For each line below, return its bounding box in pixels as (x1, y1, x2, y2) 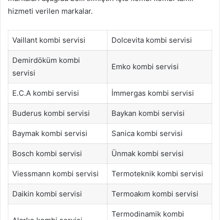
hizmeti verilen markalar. (8, 6, 93, 16)
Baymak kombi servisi (12, 129, 87, 138)
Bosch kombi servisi (12, 149, 82, 159)
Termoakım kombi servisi (111, 189, 198, 199)
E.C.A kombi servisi (12, 88, 79, 98)
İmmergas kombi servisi (111, 88, 194, 98)
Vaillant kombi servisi (12, 35, 85, 45)
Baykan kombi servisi (111, 109, 185, 118)
